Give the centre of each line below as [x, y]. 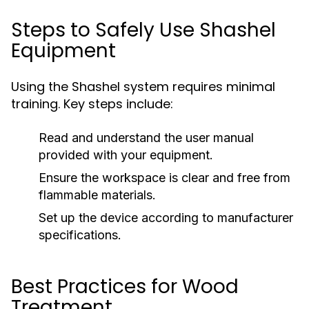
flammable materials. [97, 195]
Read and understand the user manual [146, 138]
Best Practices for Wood [125, 287]
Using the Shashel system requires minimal [143, 87]
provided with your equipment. [126, 155]
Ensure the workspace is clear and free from [165, 178]
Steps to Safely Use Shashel [143, 30]
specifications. [80, 235]
